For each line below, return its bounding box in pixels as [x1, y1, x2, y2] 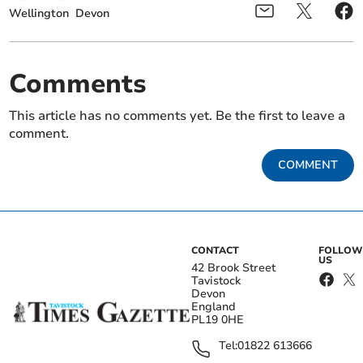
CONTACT [191, 244, 239, 258]
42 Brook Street [191, 260, 275, 276]
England [191, 299, 236, 315]
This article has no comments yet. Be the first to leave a [9, 107, 346, 126]
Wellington [9, 6, 70, 22]
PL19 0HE [191, 312, 244, 328]
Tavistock [191, 273, 241, 289]
